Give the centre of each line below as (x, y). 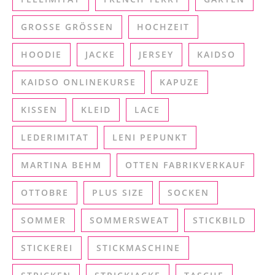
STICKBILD (219, 220)
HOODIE (41, 54)
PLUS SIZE (118, 192)
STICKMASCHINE (138, 248)
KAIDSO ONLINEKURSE (79, 82)
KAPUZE (180, 82)
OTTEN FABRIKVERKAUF (185, 165)
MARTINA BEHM (61, 165)
